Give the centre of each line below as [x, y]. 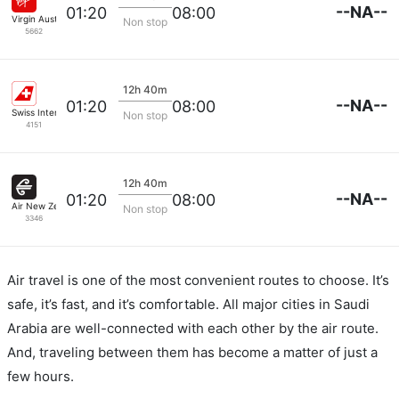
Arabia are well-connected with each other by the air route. [193, 328]
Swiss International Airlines [68, 112]
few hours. [41, 376]
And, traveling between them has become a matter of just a [192, 352]
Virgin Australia [44, 19]
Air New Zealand [47, 206]
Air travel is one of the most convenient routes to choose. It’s [198, 280]
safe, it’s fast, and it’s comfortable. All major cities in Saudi [188, 304]
